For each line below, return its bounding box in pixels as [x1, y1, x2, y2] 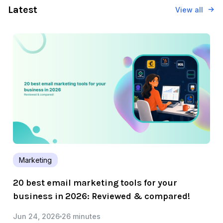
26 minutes [62, 212, 101, 221]
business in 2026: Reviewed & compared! [13, 191, 190, 202]
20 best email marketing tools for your [13, 177, 177, 189]
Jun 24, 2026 [13, 212, 60, 221]
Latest [8, 3, 37, 15]
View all [175, 5, 203, 14]
